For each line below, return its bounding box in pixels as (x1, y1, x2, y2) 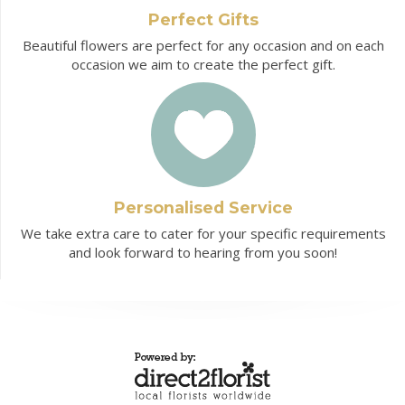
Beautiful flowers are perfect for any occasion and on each (22, 36, 384, 55)
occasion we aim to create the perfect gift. (71, 55, 335, 74)
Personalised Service (113, 198, 293, 218)
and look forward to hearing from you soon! (69, 243, 337, 262)
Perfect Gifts (147, 10, 259, 30)
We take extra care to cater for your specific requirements (20, 224, 386, 243)
